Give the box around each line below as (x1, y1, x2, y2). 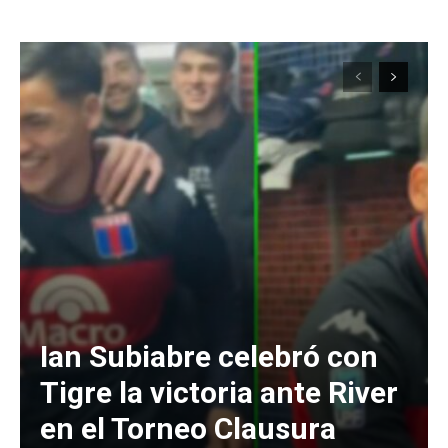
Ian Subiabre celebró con (40, 338, 378, 374)
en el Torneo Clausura (40, 410, 336, 446)
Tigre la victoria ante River (40, 374, 398, 410)
